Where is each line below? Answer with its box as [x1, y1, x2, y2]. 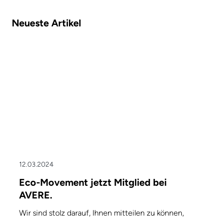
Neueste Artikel [12, 17, 81, 29]
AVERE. [19, 189, 52, 201]
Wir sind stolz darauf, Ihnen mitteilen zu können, [19, 208, 184, 218]
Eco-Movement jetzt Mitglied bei [19, 176, 167, 189]
